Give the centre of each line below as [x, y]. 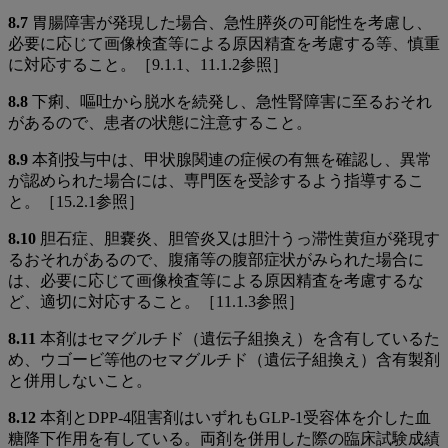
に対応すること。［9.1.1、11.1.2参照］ [148, 64]
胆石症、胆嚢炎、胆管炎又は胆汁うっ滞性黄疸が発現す [238, 238]
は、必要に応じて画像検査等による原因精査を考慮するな [216, 280]
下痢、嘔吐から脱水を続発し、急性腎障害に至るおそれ [230, 101]
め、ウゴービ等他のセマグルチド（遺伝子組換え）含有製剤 [224, 359]
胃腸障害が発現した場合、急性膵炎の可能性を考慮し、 [230, 22]
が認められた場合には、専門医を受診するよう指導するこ [216, 180]
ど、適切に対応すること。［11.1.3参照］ [156, 301]
